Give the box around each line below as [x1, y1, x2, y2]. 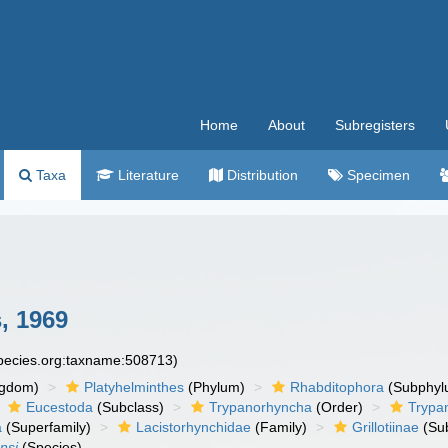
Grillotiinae [352, 419, 420, 435]
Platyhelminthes [84, 379, 185, 395]
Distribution [223, 167, 298, 183]
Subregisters [335, 117, 415, 133]
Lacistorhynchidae [136, 419, 252, 435]
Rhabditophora [290, 379, 385, 395]
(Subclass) [93, 399, 165, 415]
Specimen [343, 167, 410, 183]
